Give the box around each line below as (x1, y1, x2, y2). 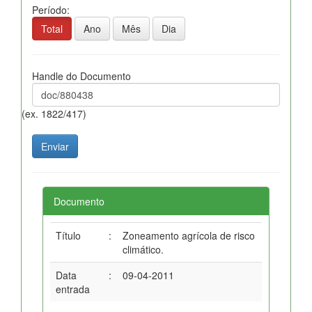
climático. (123, 242, 164, 256)
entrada (56, 281, 90, 296)
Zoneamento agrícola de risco (123, 228, 255, 242)
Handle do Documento (32, 68, 131, 83)
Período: (32, 2, 70, 17)
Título (56, 228, 81, 242)
